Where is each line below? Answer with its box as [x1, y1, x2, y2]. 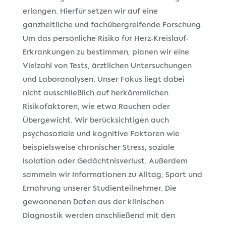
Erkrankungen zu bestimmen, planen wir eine [22, 48, 189, 57]
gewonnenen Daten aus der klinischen [22, 198, 164, 207]
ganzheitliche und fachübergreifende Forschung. [22, 21, 203, 30]
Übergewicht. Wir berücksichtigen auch [22, 116, 169, 125]
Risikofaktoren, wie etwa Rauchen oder [22, 102, 170, 111]
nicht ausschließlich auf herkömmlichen [22, 89, 168, 98]
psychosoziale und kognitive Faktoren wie [22, 130, 180, 139]
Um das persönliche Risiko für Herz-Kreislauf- [22, 34, 189, 43]
